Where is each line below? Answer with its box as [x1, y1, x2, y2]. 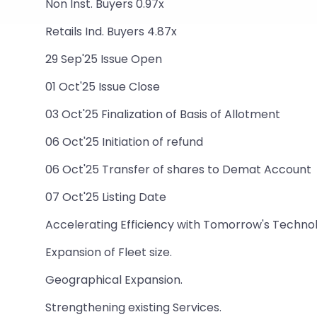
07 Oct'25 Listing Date [45, 189, 166, 205]
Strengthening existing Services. [45, 299, 221, 316]
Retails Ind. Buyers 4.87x [45, 23, 177, 40]
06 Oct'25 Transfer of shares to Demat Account [45, 161, 311, 178]
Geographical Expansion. [45, 272, 183, 288]
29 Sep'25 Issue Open [45, 51, 162, 67]
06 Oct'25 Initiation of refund [45, 134, 203, 150]
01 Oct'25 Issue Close [45, 79, 160, 95]
